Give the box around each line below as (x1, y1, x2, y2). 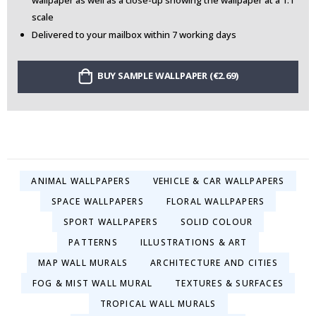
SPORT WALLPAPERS (63, 215, 158, 228)
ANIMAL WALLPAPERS (31, 174, 130, 187)
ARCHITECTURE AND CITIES (150, 256, 278, 269)
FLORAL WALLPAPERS (166, 195, 265, 207)
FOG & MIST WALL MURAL (32, 276, 153, 289)
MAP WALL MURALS (38, 256, 128, 269)
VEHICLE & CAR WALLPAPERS (152, 174, 285, 187)
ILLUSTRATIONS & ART (140, 236, 248, 248)
